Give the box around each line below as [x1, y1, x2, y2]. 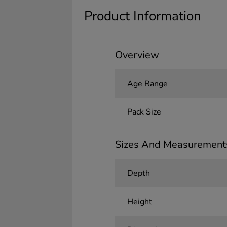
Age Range [127, 78, 168, 89]
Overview [115, 48, 159, 62]
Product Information [84, 7, 201, 25]
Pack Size [127, 106, 161, 118]
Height [127, 196, 152, 207]
